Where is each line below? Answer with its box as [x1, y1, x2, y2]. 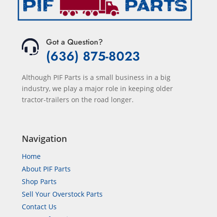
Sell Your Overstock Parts [21, 189, 103, 199]
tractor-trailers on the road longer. [21, 94, 134, 104]
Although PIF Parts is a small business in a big [21, 72, 170, 82]
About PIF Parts [21, 164, 71, 173]
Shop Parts [21, 176, 57, 186]
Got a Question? [46, 36, 103, 47]
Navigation [21, 132, 67, 144]
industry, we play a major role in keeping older [21, 83, 173, 93]
